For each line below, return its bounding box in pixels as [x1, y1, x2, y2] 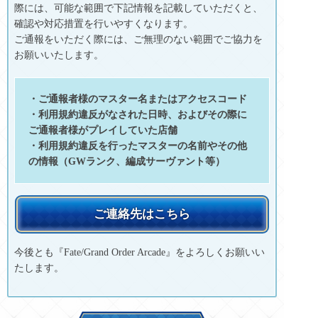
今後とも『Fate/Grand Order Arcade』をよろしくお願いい [14, 247, 265, 258]
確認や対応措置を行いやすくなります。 [14, 18, 193, 30]
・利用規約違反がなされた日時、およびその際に [28, 109, 247, 121]
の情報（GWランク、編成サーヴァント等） [28, 156, 225, 168]
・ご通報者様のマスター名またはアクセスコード [28, 94, 247, 105]
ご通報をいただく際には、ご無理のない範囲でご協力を [14, 34, 263, 45]
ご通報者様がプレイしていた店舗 [28, 125, 177, 136]
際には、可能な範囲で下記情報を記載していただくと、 [14, 3, 263, 14]
